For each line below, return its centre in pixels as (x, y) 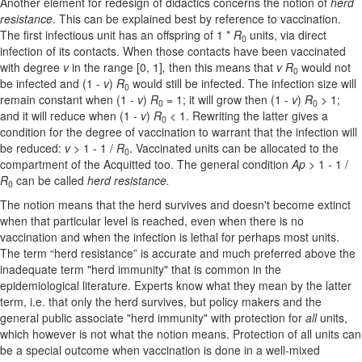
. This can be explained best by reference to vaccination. (197, 19)
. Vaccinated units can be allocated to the (234, 148)
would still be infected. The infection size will (243, 84)
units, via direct (286, 35)
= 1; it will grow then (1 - (227, 100)
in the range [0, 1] (117, 67)
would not (324, 67)
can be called (50, 181)
